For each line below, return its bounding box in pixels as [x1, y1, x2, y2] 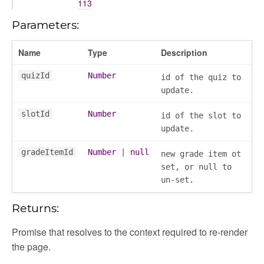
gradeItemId [21, 147, 73, 157]
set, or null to [161, 161, 232, 171]
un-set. [161, 174, 194, 184]
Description [161, 46, 207, 58]
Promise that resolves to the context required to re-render [12, 225, 247, 239]
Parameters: [12, 17, 79, 32]
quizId [21, 70, 49, 80]
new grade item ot [161, 148, 241, 159]
